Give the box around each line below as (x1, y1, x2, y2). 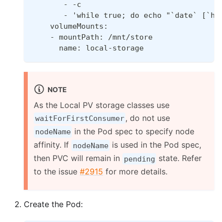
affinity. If (34, 140, 71, 150)
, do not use (125, 112, 170, 123)
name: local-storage (32, 43, 144, 53)
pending (123, 154, 155, 164)
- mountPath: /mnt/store (32, 32, 153, 42)
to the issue (34, 166, 80, 177)
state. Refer (156, 153, 202, 164)
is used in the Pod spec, (110, 140, 202, 150)
